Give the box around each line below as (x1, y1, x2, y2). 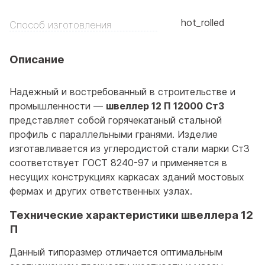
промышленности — (9, 100, 106, 112)
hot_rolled (180, 17, 225, 29)
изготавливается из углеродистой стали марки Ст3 (9, 143, 250, 155)
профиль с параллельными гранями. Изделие (9, 128, 218, 141)
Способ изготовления (9, 19, 111, 31)
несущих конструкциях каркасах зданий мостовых (9, 171, 244, 183)
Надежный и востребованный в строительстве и (9, 86, 235, 98)
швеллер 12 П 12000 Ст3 (106, 100, 224, 112)
